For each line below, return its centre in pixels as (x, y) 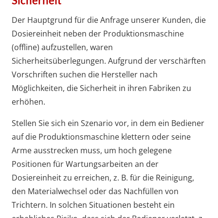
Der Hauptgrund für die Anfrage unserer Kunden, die (109, 20)
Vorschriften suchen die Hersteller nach (85, 75)
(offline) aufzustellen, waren (62, 47)
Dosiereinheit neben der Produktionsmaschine (98, 34)
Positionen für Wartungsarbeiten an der (85, 164)
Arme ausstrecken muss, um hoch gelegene (92, 151)
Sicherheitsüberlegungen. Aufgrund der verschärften (109, 61)
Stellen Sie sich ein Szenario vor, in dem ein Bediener (108, 123)
